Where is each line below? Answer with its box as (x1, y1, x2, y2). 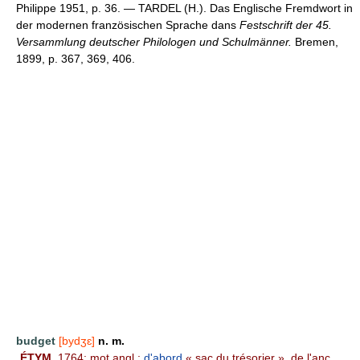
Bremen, (292, 35, 338, 48)
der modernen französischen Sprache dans (16, 18, 239, 31)
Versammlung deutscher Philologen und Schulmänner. (16, 35, 292, 48)
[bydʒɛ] (59, 333, 95, 347)
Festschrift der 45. (239, 18, 332, 31)
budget (16, 333, 55, 347)
